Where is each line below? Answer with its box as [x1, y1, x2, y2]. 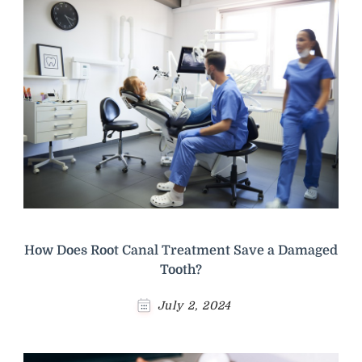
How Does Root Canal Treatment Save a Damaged [24, 242, 338, 258]
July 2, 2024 [157, 298, 232, 312]
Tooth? [160, 262, 202, 277]
